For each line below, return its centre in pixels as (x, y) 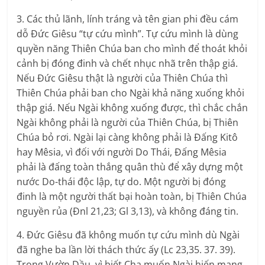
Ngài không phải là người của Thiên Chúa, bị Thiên (128, 123)
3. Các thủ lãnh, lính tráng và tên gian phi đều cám (128, 19)
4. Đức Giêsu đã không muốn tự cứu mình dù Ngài (128, 235)
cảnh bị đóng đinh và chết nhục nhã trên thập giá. (127, 64)
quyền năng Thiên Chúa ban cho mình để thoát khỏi (132, 49)
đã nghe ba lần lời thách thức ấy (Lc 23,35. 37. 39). (126, 250)
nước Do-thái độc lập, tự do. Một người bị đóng (122, 182)
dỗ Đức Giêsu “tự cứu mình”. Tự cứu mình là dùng (128, 34)
